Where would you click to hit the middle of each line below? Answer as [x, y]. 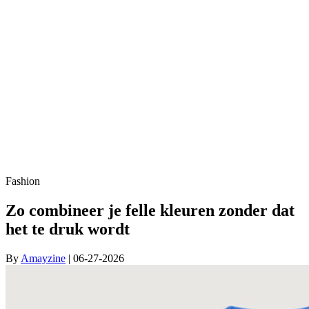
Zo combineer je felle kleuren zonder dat [150, 210]
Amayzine [43, 258]
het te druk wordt [68, 229]
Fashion [23, 181]
